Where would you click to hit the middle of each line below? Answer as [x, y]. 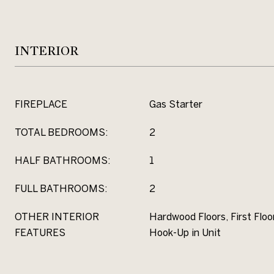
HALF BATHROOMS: [62, 160]
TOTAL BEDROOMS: [61, 132]
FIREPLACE [41, 104]
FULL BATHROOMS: [61, 188]
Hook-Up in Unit [185, 232]
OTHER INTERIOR [57, 217]
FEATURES [40, 232]
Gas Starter [176, 104]
